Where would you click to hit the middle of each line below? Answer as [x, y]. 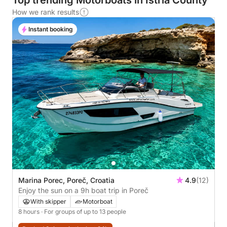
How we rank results [46, 12]
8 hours [30, 212]
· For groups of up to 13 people [84, 212]
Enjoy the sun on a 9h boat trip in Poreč [83, 190]
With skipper [48, 201]
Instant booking [51, 29]
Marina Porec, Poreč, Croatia [66, 180]
